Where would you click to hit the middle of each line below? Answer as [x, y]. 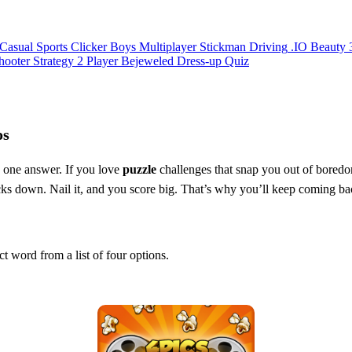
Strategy [53, 61]
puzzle [139, 170]
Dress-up [199, 61]
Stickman [223, 47]
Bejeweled [147, 61]
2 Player [97, 61]
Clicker [89, 47]
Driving [268, 47]
